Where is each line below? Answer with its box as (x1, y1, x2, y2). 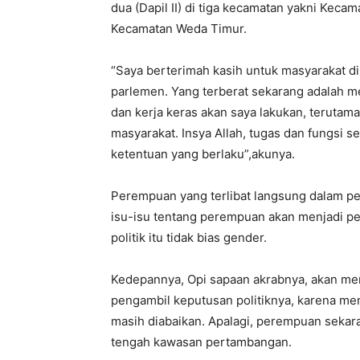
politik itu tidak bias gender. (111, 230, 267, 245)
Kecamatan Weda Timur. (111, 21, 247, 36)
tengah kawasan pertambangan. (111, 334, 292, 350)
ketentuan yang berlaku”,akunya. (111, 146, 295, 162)
